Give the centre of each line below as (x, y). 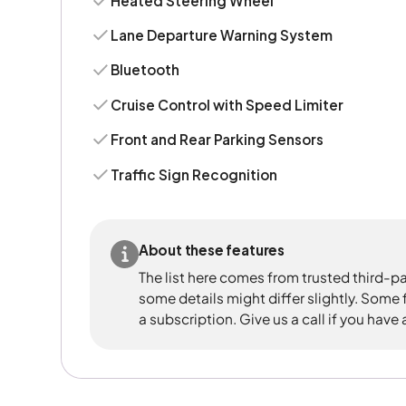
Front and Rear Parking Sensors (217, 140)
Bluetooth (145, 70)
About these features (211, 250)
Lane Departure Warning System (222, 34)
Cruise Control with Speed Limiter (227, 104)
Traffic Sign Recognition (194, 174)
